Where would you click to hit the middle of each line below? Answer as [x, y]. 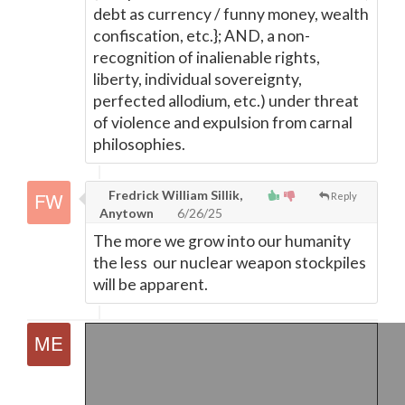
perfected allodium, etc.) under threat [226, 101]
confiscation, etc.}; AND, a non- [202, 36]
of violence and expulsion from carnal [223, 122]
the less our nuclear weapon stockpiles [230, 263]
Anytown [127, 213]
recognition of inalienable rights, [207, 57]
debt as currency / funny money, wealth [231, 14]
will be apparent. [152, 284]
